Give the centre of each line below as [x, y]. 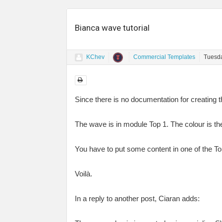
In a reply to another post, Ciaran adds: [137, 198]
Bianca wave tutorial [112, 28]
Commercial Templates [164, 57]
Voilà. [83, 173]
